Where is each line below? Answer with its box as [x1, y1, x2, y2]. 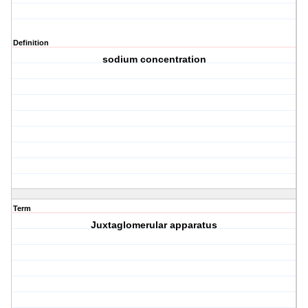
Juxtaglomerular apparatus [91, 219, 218, 231]
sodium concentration [102, 54, 206, 65]
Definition [13, 38, 49, 47]
